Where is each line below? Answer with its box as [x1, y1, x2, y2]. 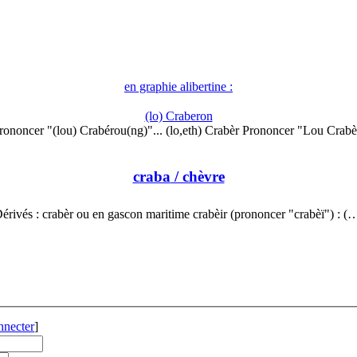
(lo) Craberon [144, 109, 213, 124]
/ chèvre [170, 167, 225, 185]
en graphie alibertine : [124, 80, 233, 94]
